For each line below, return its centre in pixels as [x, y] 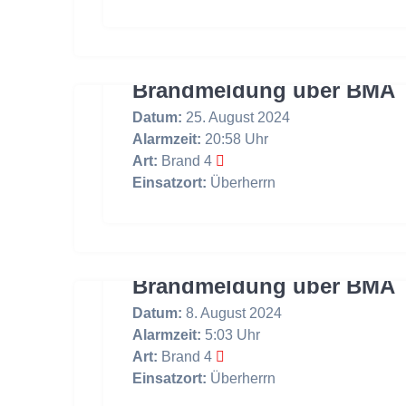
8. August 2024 [232, 313]
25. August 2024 [237, 117]
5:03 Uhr [231, 334]
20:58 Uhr [235, 139]
